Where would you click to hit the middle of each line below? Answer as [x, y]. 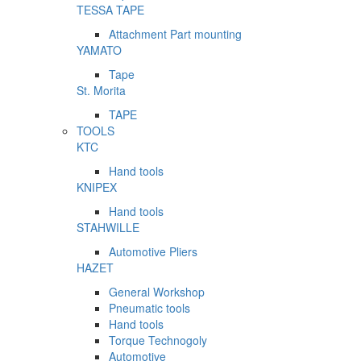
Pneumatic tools [149, 308]
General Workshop [157, 292]
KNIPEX [97, 187]
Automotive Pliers [153, 252]
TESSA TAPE [110, 10]
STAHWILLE [108, 228]
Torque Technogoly [158, 340]
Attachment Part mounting [175, 34]
